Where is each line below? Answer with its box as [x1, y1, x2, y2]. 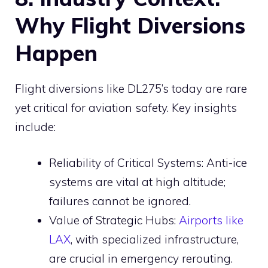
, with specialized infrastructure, [71, 232, 239, 247]
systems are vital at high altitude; [49, 175, 226, 190]
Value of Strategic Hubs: [49, 213, 179, 228]
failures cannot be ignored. [49, 194, 191, 209]
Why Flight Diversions [15, 11, 245, 39]
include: [15, 119, 56, 134]
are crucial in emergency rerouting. [49, 251, 233, 266]
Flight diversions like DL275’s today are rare [15, 81, 247, 96]
